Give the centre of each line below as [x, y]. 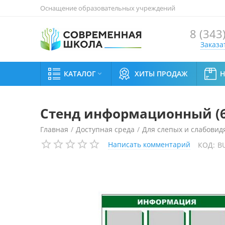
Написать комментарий [149, 144]
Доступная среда [105, 129]
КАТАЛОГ [80, 74]
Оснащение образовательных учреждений [108, 8]
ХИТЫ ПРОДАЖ [161, 74]
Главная [54, 129]
